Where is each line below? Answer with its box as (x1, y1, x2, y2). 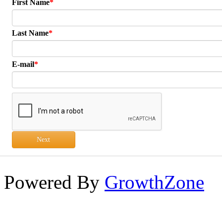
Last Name (12, 28, 49, 37)
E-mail (12, 59, 34, 68)
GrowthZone (105, 171, 204, 193)
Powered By (4, 171, 105, 193)
